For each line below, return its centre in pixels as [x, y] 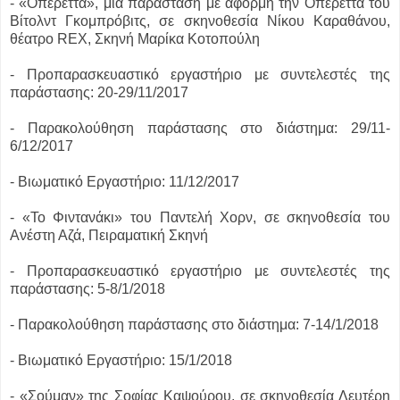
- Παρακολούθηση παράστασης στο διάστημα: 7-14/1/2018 [194, 325]
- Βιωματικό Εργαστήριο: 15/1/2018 [121, 361]
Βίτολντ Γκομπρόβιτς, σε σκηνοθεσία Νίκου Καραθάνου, [200, 21]
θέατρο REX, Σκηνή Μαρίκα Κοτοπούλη [135, 39]
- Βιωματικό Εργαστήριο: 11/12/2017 [125, 182]
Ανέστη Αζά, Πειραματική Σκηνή [109, 236]
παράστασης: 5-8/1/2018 [87, 289]
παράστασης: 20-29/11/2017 [99, 93]
